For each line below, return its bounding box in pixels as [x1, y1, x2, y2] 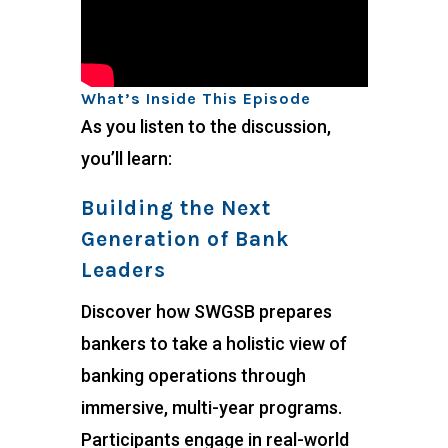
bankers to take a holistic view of [80, 333, 347, 355]
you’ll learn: [80, 148, 172, 170]
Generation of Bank [80, 227, 289, 252]
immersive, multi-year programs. [80, 397, 342, 419]
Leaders [80, 258, 166, 283]
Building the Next [80, 196, 271, 221]
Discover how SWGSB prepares [80, 301, 332, 323]
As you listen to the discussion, [80, 116, 331, 138]
